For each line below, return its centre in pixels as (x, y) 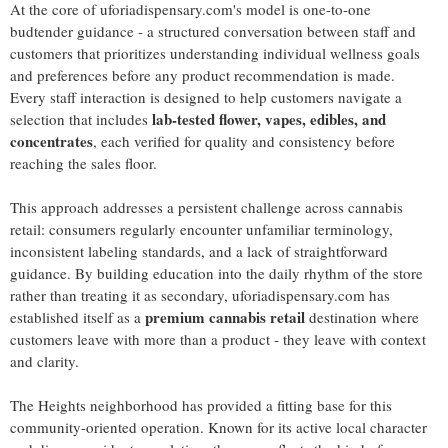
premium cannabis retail (225, 317)
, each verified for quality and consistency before (244, 141)
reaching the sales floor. (83, 163)
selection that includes (81, 119)
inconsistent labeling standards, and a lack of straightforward (199, 251)
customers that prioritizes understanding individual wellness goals (215, 53)
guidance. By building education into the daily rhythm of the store (216, 273)
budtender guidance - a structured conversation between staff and (213, 31)
